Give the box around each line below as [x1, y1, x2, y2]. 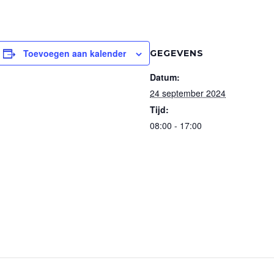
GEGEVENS [150, 48, 204, 59]
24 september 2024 [150, 87, 226, 99]
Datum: [150, 71, 180, 83]
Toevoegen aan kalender [23, 47, 126, 59]
